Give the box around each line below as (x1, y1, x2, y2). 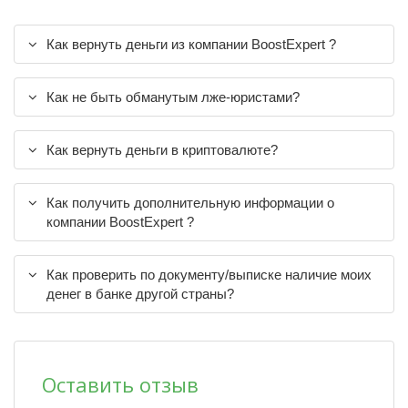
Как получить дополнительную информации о (46, 195, 334, 211)
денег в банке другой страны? (46, 286, 234, 302)
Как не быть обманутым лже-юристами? (46, 89, 300, 106)
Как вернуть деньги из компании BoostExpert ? (46, 36, 336, 53)
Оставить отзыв (42, 371, 199, 399)
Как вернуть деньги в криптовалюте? (46, 142, 278, 158)
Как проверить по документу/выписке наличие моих (46, 267, 372, 283)
